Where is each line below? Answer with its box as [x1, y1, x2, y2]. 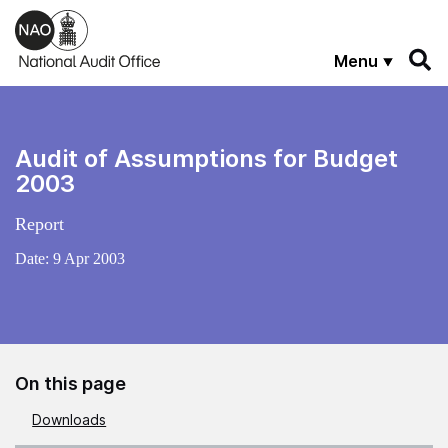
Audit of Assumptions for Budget [15, 143, 398, 173]
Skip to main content [15, 9, 154, 26]
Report [15, 213, 64, 234]
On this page [15, 372, 126, 394]
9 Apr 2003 [53, 249, 125, 267]
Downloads [32, 410, 107, 428]
